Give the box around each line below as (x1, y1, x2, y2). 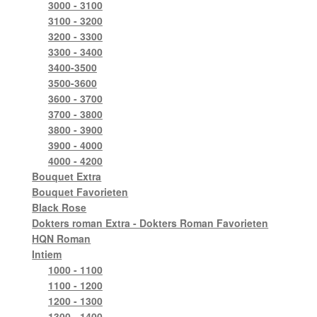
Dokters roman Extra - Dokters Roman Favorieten (32, 216, 269, 231)
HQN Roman (32, 231, 91, 246)
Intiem (32, 247, 62, 262)
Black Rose (32, 200, 87, 215)
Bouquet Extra (32, 169, 102, 184)
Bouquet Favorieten (32, 185, 129, 200)
